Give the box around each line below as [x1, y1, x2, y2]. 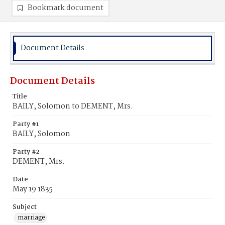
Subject [13, 202, 37, 212]
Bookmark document [28, 2, 103, 14]
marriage [18, 212, 45, 223]
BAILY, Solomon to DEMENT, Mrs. [13, 100, 133, 113]
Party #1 [13, 119, 39, 130]
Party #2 [13, 147, 40, 157]
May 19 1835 [13, 183, 53, 195]
